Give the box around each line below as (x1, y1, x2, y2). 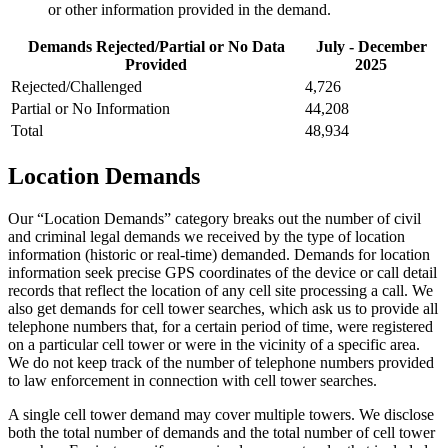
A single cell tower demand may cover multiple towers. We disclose (8, 405, 434, 423)
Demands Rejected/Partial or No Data (27, 38, 285, 56)
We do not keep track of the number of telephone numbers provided (8, 353, 434, 371)
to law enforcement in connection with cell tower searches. (8, 371, 377, 389)
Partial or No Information (11, 100, 170, 118)
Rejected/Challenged (11, 78, 142, 96)
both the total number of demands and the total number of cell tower (8, 423, 435, 441)
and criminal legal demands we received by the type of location (8, 227, 405, 245)
